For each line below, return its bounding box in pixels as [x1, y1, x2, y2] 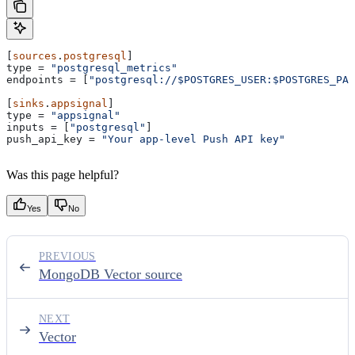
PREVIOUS [39, 250, 96, 262]
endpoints [6, 73, 63, 86]
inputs [6, 120, 44, 133]
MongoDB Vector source [39, 265, 182, 282]
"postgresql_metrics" [51, 61, 177, 74]
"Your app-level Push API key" [101, 132, 285, 145]
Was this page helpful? [6, 167, 119, 181]
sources [13, 49, 57, 62]
